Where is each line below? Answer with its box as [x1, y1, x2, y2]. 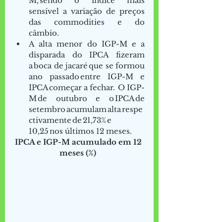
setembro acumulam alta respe [29, 104, 143, 114]
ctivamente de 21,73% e [29, 115, 111, 125]
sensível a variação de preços [29, 6, 145, 16]
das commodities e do [29, 17, 145, 27]
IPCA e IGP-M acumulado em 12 [15, 137, 144, 147]
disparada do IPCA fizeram [29, 50, 145, 59]
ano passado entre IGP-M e [29, 71, 145, 81]
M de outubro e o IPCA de [29, 93, 145, 103]
